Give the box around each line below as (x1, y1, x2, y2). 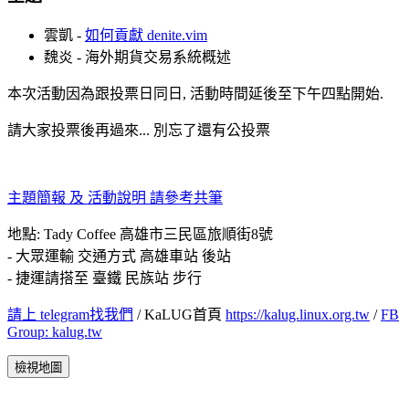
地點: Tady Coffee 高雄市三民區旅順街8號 (7, 226, 273, 243)
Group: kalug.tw (7, 324, 102, 341)
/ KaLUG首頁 (133, 307, 225, 323)
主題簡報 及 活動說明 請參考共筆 (7, 190, 223, 206)
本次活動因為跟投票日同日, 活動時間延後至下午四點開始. (7, 86, 383, 102)
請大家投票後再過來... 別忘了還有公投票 (7, 122, 270, 139)
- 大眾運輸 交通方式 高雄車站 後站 (7, 248, 231, 265)
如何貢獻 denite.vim (85, 27, 207, 44)
